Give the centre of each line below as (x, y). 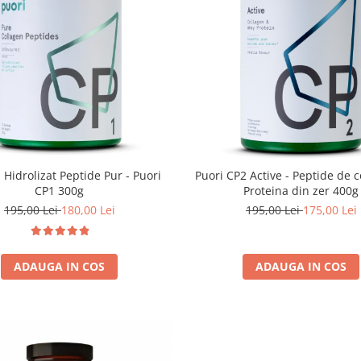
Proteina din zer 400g (301, 190)
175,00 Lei (330, 210)
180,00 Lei (88, 210)
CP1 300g (60, 190)
